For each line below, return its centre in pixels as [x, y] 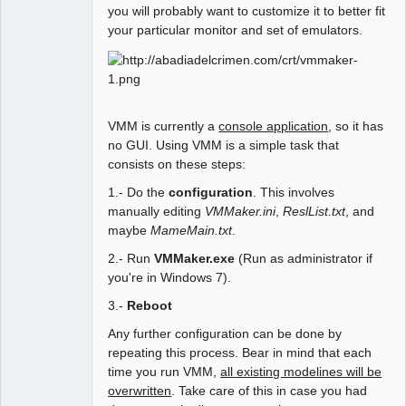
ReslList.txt [314, 212]
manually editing [157, 212]
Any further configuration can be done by [225, 334]
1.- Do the [139, 193]
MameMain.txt [192, 231]
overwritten [140, 391]
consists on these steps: [177, 164]
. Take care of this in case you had [270, 391]
